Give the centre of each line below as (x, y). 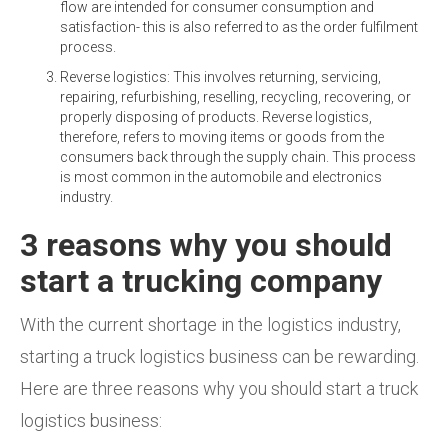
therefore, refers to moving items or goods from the (222, 136)
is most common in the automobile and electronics (221, 176)
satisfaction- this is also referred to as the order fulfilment (239, 26)
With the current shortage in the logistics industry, (210, 324)
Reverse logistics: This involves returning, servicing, (220, 76)
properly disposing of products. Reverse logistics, (216, 116)
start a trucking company (201, 280)
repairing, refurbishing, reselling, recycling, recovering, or (235, 96)
